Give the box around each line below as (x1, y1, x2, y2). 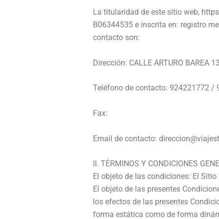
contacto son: (93, 33, 140, 43)
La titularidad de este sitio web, (93, 7, 201, 17)
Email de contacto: (93, 133, 159, 143)
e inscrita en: (133, 20, 180, 30)
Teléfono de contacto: (93, 83, 170, 93)
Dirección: (93, 58, 129, 67)
